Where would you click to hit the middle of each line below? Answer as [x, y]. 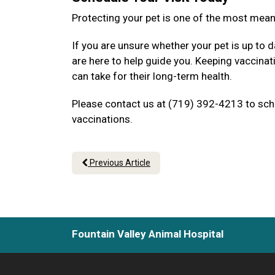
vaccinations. [103, 119]
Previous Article [119, 163]
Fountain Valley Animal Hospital [148, 234]
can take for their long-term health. [153, 76]
